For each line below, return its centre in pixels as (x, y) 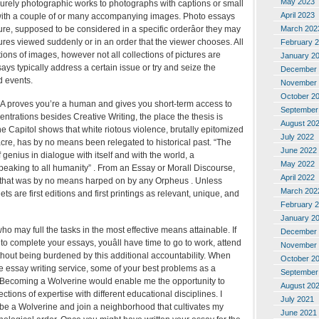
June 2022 (299, 150)
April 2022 (298, 177)
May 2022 (298, 163)
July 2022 (297, 136)
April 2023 (298, 15)
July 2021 (297, 299)
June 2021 (299, 312)
